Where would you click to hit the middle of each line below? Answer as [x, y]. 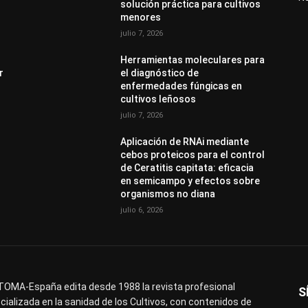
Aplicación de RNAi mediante [185, 141]
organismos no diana [168, 194]
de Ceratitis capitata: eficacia [187, 167]
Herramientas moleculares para [193, 59]
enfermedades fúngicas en [181, 86]
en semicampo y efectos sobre [190, 180]
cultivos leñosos [158, 99]
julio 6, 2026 [142, 210]
